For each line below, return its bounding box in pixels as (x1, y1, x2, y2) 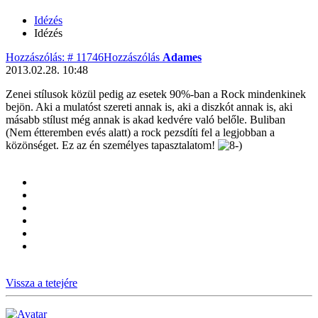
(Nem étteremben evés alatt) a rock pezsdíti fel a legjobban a (6, 126, 275, 138)
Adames (163, 50, 202, 63)
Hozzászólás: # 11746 (6, 50, 104, 63)
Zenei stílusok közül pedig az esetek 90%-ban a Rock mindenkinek (6, 87, 306, 100)
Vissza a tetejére (6, 276, 77, 289)
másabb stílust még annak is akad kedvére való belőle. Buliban (6, 113, 285, 126)
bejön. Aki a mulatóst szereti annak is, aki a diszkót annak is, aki (6, 100, 292, 113)
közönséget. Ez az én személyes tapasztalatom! (6, 138, 218, 151)
